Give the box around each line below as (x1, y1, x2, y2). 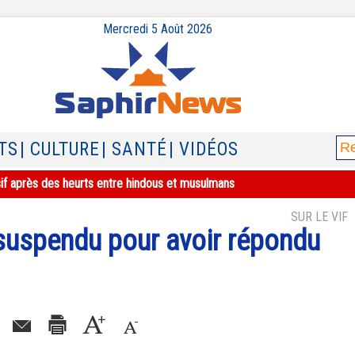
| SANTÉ (101, 139, 167, 160)
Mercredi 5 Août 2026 (103, 21, 212, 36)
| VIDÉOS (169, 139, 239, 160)
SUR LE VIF (291, 209, 348, 224)
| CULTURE (20, 139, 100, 160)
